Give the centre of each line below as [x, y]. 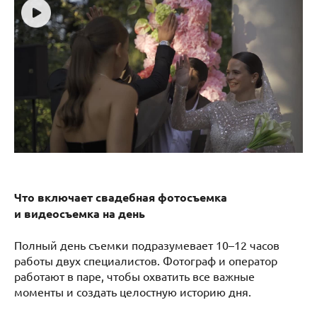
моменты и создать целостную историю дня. [133, 292]
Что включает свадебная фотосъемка [121, 197]
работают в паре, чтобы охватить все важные [134, 276]
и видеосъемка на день [80, 214]
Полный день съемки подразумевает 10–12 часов [147, 245]
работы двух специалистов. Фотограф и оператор [146, 261]
